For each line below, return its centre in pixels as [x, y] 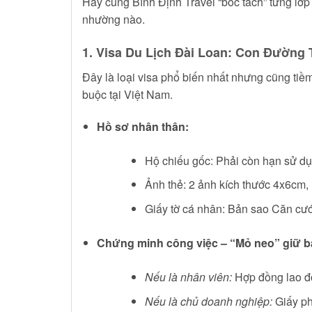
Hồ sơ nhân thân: [142, 126]
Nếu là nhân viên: [188, 276]
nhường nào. [114, 19]
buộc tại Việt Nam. [127, 94]
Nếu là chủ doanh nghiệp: [208, 301]
